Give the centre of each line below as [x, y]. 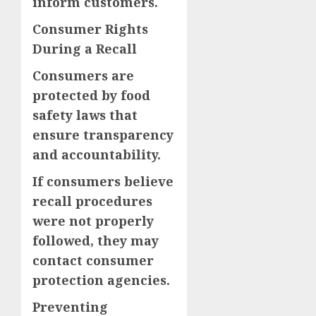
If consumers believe [103, 181]
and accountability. [97, 154]
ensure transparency [103, 134]
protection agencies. [101, 280]
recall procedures [92, 201]
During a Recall [85, 48]
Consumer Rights [90, 29]
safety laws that [85, 115]
